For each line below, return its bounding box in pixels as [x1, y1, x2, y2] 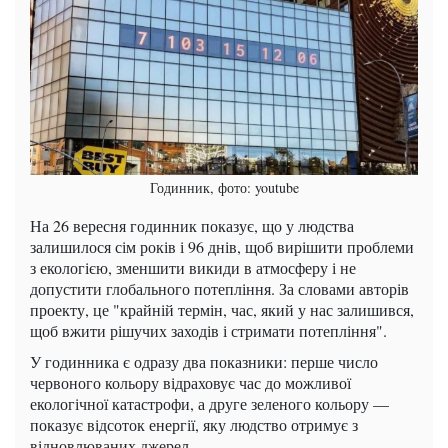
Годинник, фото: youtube [149, 177, 299, 197]
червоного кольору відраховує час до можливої [30, 371, 351, 393]
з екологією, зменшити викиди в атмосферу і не [30, 256, 356, 278]
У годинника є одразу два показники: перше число [30, 350, 378, 372]
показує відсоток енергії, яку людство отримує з [30, 413, 358, 435]
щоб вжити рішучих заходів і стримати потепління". [30, 319, 387, 341]
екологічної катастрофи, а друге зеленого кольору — [30, 392, 389, 414]
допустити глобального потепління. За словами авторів [30, 277, 409, 299]
